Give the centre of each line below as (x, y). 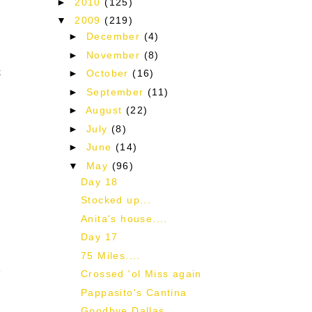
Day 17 (99, 237)
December (115, 37)
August (106, 110)
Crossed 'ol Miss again (141, 274)
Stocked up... (116, 200)
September (117, 92)
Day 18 (99, 181)
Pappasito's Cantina (134, 292)
